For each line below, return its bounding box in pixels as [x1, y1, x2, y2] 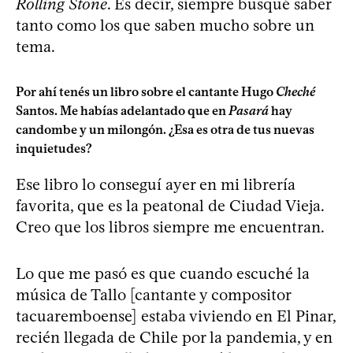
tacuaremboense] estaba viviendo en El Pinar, [16, 306, 336, 325]
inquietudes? [16, 140, 92, 156]
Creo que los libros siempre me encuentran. [16, 217, 325, 236]
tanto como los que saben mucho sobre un [16, 15, 314, 35]
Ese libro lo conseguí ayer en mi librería [16, 174, 295, 194]
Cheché [276, 84, 315, 99]
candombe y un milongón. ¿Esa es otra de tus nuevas [16, 121, 314, 137]
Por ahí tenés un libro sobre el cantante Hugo [16, 84, 276, 99]
